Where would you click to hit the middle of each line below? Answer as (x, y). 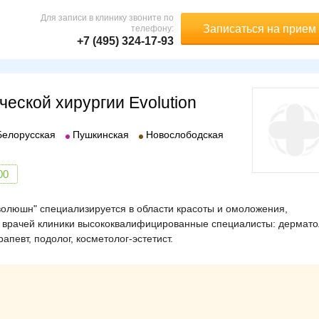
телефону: (152, 28)
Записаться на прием (259, 28)
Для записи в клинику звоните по (107, 17)
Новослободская (185, 134)
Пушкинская (101, 134)
